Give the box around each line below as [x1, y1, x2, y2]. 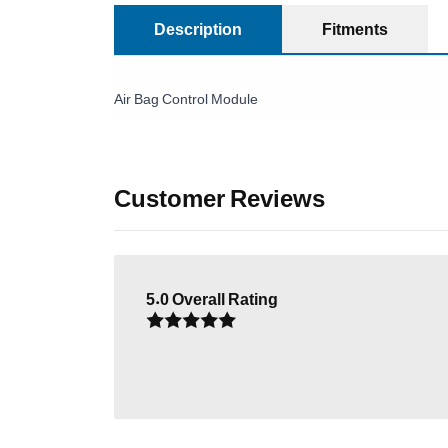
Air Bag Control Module [114, 90, 258, 107]
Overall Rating [172, 289, 278, 309]
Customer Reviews [114, 183, 325, 213]
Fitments [322, 19, 388, 39]
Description [154, 19, 242, 39]
